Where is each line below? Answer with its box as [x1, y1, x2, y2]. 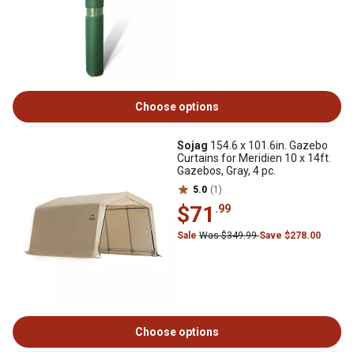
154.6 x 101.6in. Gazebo [208, 139, 328, 152]
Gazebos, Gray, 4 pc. [177, 164, 276, 177]
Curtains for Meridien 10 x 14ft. [177, 152, 331, 164]
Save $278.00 [259, 230, 321, 241]
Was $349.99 [199, 230, 259, 241]
